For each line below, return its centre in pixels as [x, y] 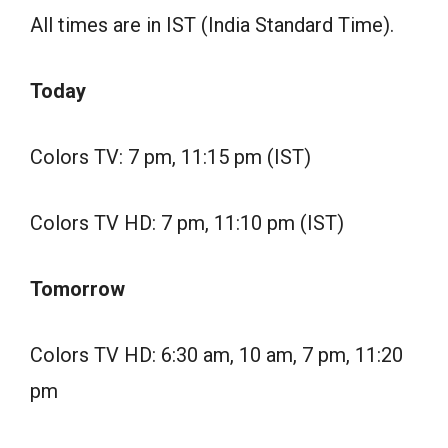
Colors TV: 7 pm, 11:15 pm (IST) [170, 157]
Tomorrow [77, 289]
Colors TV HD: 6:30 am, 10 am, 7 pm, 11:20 [216, 355]
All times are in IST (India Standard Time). [212, 25]
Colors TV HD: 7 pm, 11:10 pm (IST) [187, 223]
